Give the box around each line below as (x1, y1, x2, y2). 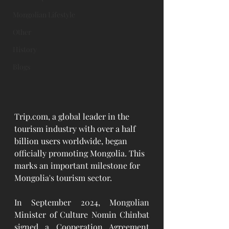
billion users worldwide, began (14, 135, 129, 146)
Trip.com (14, 110, 48, 122)
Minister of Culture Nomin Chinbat (14, 209, 149, 220)
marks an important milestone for (14, 159, 142, 171)
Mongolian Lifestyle (13, 10, 75, 19)
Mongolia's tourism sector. (14, 172, 112, 183)
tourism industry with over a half (14, 123, 138, 134)
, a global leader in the (48, 110, 131, 122)
